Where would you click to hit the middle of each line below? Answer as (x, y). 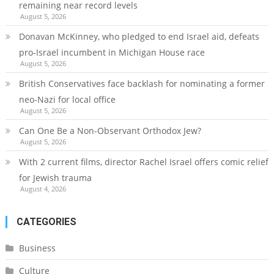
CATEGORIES (46, 222)
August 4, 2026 (43, 189)
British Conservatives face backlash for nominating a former (142, 84)
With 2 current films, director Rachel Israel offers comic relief (143, 162)
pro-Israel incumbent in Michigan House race (112, 53)
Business (37, 248)
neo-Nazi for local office (67, 100)
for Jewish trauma (55, 178)
